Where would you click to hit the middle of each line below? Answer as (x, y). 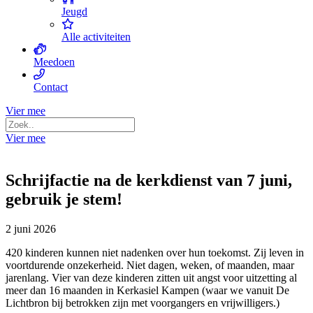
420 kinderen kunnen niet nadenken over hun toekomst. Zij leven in (155, 252)
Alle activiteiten (96, 37)
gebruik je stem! (64, 199)
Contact (51, 87)
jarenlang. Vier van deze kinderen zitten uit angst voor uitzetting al (151, 277)
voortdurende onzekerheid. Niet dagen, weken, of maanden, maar (150, 265)
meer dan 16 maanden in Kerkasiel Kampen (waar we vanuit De (147, 290)
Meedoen (54, 62)
